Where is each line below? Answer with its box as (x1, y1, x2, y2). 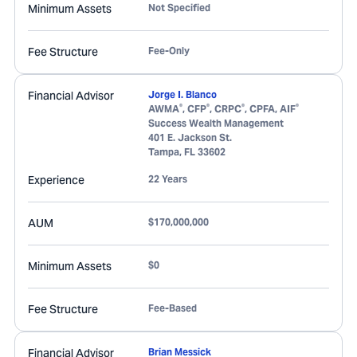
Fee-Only (148, 45, 190, 57)
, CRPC (210, 103, 241, 115)
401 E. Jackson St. (148, 131, 232, 143)
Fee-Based (148, 302, 197, 314)
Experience (28, 173, 84, 187)
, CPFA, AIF (245, 103, 296, 115)
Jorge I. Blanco (148, 88, 217, 100)
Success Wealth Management (148, 117, 284, 129)
